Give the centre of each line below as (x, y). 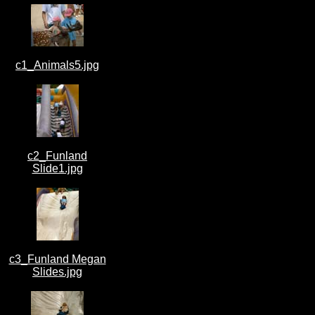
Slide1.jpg (57, 168)
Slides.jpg (57, 272)
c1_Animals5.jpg (57, 65)
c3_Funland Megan (57, 259)
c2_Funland (57, 156)
